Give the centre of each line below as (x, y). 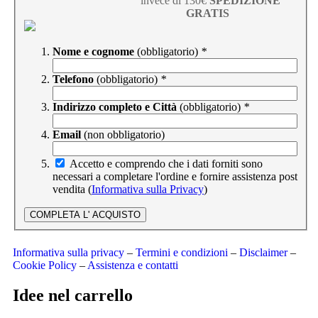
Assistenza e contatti (133, 265)
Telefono (73, 79)
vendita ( (72, 190)
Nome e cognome (93, 52)
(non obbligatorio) (124, 135)
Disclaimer (263, 253)
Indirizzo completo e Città (115, 107)
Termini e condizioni (182, 253)
